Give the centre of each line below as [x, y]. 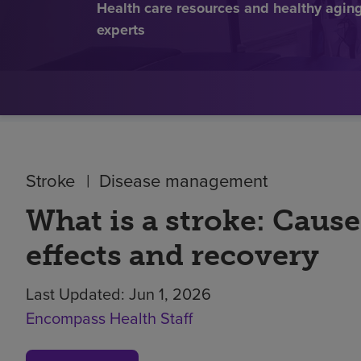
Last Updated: [77, 293]
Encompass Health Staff [109, 317]
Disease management [183, 180]
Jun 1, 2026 [170, 293]
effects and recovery [172, 255]
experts [121, 29]
